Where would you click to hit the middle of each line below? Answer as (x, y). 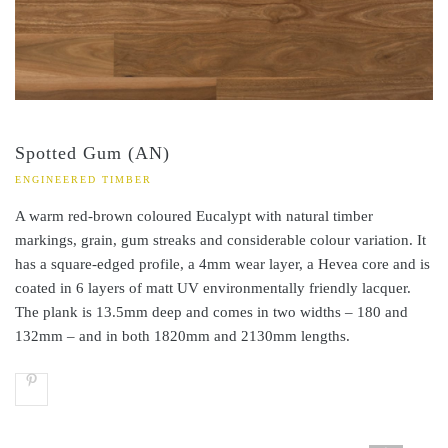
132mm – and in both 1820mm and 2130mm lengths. (182, 336)
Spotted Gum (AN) (92, 153)
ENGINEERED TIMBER (83, 180)
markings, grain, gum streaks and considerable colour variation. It (220, 240)
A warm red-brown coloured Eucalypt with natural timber (194, 216)
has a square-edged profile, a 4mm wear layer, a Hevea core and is (222, 264)
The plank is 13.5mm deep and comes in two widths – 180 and (211, 312)
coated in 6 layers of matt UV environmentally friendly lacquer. (213, 288)
